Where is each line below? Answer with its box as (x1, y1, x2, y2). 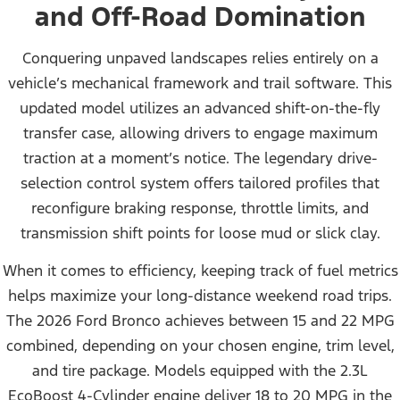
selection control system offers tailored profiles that (21, 173, 379, 194)
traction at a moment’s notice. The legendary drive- (22, 148, 378, 169)
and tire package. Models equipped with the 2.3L (32, 361, 368, 381)
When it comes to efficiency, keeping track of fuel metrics (2, 261, 398, 281)
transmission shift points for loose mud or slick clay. (20, 223, 380, 244)
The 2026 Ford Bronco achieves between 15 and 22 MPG (5, 311, 395, 331)
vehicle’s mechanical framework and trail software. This (8, 73, 392, 94)
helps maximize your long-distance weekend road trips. (8, 286, 392, 306)
